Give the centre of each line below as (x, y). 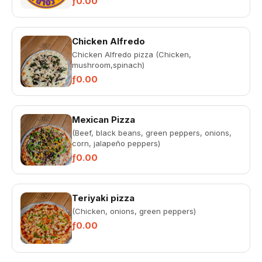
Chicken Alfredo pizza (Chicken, (132, 54)
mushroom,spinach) (108, 65)
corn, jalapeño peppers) (116, 143)
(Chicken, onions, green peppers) (134, 211)
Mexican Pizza (104, 120)
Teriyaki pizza (103, 198)
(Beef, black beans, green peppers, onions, (152, 133)
